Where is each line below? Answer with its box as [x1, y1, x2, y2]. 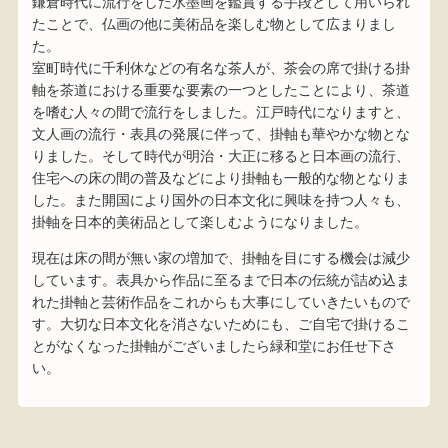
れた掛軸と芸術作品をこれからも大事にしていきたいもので [31, 294, 410, 311]
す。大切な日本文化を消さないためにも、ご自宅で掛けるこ [31, 316, 410, 333]
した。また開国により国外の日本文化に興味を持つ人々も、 [31, 192, 410, 209]
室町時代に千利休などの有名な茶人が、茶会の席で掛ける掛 [31, 60, 410, 77]
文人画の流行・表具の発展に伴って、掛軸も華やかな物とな [31, 126, 410, 143]
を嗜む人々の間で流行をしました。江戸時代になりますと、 [31, 104, 410, 121]
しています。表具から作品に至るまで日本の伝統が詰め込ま [31, 272, 410, 289]
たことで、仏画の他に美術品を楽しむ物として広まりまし [31, 16, 396, 33]
